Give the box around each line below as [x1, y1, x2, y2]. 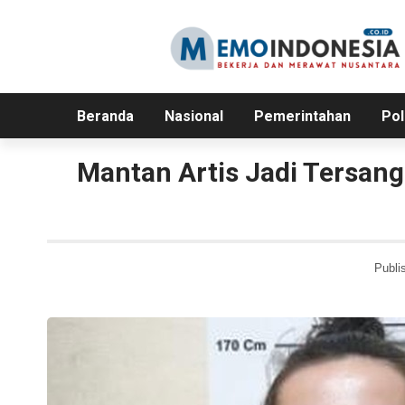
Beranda [76, 108, 134, 126]
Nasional [164, 108, 223, 126]
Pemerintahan [253, 108, 351, 126]
